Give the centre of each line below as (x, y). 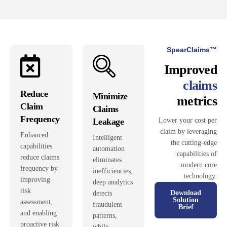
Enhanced (34, 135)
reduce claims (40, 157)
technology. (201, 176)
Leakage (108, 121)
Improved (191, 69)
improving (35, 179)
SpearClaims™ (192, 49)
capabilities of (197, 154)
